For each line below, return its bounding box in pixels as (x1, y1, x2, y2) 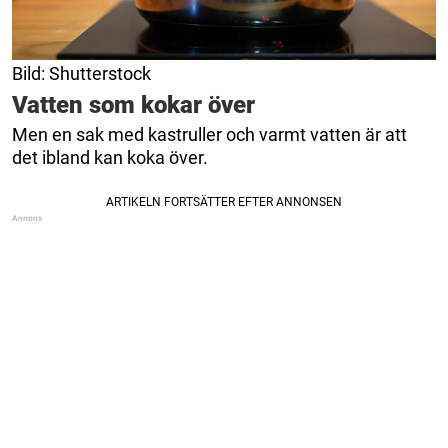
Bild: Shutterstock (12, 62, 151, 84)
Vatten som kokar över (12, 90, 255, 119)
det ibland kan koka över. (12, 146, 208, 168)
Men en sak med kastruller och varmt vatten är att (12, 123, 407, 145)
